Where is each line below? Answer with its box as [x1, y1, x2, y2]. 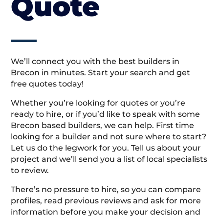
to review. [11, 166, 49, 175]
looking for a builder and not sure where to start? [11, 132, 207, 142]
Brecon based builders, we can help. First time [11, 121, 195, 131]
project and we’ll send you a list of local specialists [11, 154, 208, 164]
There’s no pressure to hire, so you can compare [11, 185, 201, 195]
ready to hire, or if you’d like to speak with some [11, 109, 200, 119]
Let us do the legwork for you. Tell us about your [11, 143, 201, 153]
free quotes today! [11, 79, 84, 89]
